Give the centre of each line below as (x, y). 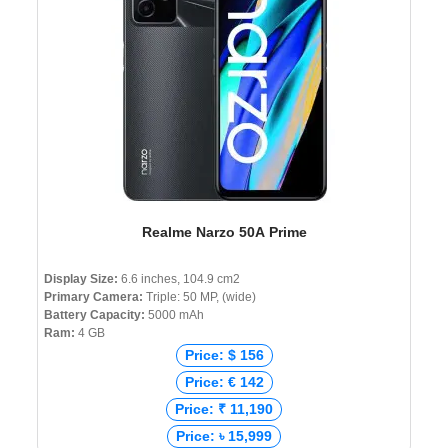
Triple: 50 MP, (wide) (199, 297)
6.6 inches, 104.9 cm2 (179, 279)
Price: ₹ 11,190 (224, 409)
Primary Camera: (93, 297)
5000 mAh (174, 315)
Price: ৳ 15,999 (224, 436)
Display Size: (81, 279)
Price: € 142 (224, 382)
